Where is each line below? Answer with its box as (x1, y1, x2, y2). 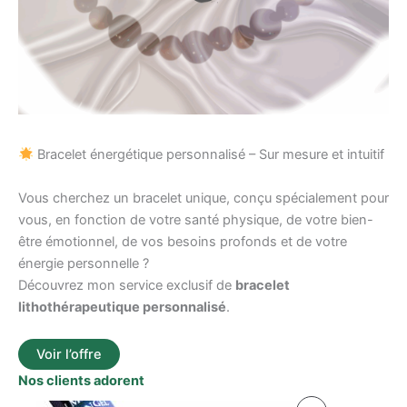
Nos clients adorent (18, 372, 144, 389)
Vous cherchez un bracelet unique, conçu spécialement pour (18, 189, 389, 206)
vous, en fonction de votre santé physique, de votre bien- (18, 211, 373, 228)
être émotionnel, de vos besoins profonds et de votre (18, 233, 347, 250)
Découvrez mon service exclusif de (18, 276, 235, 293)
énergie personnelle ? (18, 254, 149, 272)
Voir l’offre (36, 346, 102, 362)
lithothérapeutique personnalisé (18, 298, 226, 315)
